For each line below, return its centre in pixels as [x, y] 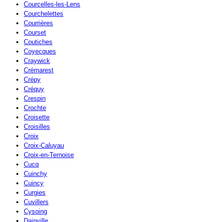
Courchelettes [44, 14]
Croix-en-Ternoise [49, 155]
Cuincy [34, 183]
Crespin [35, 99]
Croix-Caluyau [44, 146]
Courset [35, 33]
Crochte [35, 108]
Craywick [37, 61]
